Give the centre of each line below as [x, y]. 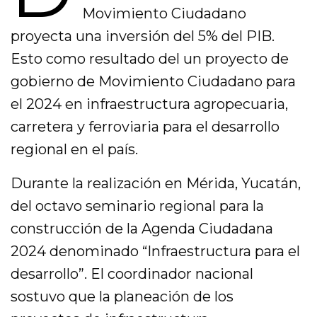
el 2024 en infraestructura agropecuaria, [150, 104]
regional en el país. [75, 149]
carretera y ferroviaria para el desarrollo [145, 127]
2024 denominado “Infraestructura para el [156, 251]
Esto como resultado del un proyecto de [150, 59]
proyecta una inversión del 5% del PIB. [143, 36]
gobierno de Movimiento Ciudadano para [154, 81]
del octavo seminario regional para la [138, 206]
